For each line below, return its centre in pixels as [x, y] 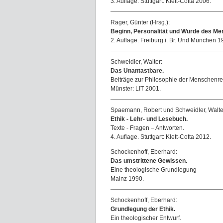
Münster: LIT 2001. [136, 89]
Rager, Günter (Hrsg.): [140, 22]
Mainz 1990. [127, 179]
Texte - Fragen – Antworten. [147, 128]
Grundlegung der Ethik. [143, 209]
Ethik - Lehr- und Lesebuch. [149, 119]
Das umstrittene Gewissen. [149, 161]
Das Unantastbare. [137, 71]
